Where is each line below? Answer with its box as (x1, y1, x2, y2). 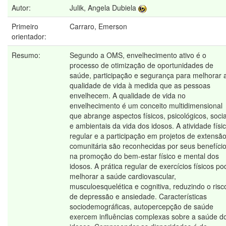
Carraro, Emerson (70, 21, 127, 32)
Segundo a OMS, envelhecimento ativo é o (70, 50, 206, 61)
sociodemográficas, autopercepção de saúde (70, 201, 213, 212)
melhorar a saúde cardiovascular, (70, 171, 176, 182)
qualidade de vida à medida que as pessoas (70, 80, 210, 91)
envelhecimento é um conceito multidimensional (70, 100, 222, 111)
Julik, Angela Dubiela (70, 3, 136, 13)
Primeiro (12, 21, 38, 32)
